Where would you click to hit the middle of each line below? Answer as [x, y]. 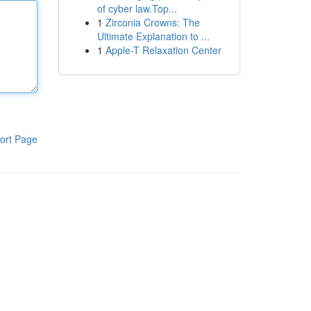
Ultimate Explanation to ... [153, 36]
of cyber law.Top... [137, 8]
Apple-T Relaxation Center [163, 50]
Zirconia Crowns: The [152, 22]
